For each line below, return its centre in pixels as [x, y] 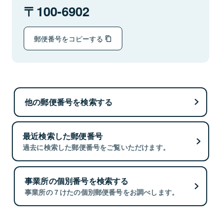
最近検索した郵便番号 [63, 136]
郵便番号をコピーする [70, 38]
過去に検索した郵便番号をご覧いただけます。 [96, 147]
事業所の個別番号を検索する [77, 181]
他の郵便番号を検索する [69, 102]
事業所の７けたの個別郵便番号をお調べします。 [102, 192]
